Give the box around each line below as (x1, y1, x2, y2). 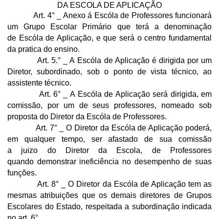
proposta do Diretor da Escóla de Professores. (7, 112, 167, 121)
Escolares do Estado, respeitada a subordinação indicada (7, 202, 212, 211)
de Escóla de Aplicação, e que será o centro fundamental (7, 33, 212, 42)
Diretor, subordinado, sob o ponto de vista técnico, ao (7, 67, 212, 76)
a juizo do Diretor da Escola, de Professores (7, 146, 212, 154)
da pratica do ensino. (7, 44, 80, 53)
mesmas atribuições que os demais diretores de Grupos (7, 191, 212, 199)
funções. (7, 168, 37, 177)
